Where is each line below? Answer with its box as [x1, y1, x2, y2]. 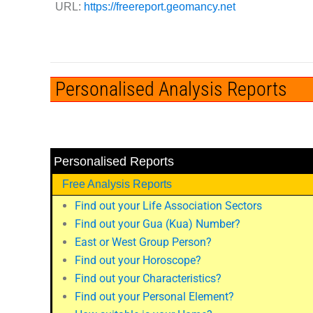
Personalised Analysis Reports [54, 78, 287, 101]
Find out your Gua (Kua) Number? [75, 217, 240, 231]
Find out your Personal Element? [75, 289, 234, 303]
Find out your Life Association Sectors [75, 198, 262, 212]
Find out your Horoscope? [75, 253, 201, 267]
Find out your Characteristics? [75, 271, 221, 285]
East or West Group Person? [75, 235, 212, 249]
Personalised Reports [54, 154, 174, 168]
